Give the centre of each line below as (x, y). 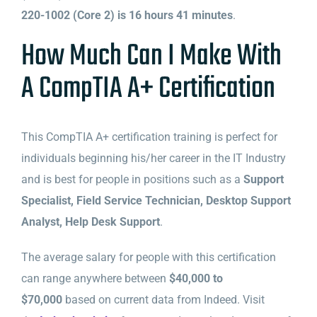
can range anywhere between (95, 278)
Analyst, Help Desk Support (90, 221)
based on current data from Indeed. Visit (163, 299)
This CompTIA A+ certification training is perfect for (149, 137)
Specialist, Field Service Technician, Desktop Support (156, 200)
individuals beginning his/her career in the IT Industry (153, 158)
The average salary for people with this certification (148, 257)
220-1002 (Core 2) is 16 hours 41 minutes (127, 15)
